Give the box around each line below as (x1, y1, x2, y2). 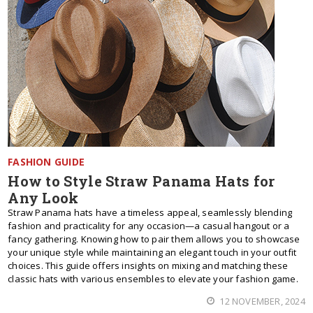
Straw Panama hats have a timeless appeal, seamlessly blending (8, 206, 293, 219)
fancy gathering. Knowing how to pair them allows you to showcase (8, 233, 300, 245)
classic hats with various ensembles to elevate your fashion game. (8, 272, 298, 285)
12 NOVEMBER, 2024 (217, 295, 305, 307)
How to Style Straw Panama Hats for (8, 172, 275, 190)
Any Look (8, 189, 79, 207)
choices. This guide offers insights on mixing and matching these (8, 259, 289, 272)
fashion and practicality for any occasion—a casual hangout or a (8, 219, 290, 232)
